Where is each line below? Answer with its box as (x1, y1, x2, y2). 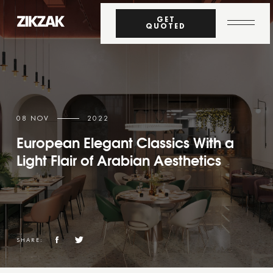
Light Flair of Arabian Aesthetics (16, 152, 221, 169)
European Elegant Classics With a (16, 135, 234, 151)
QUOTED (146, 23, 186, 30)
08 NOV (16, 115, 49, 122)
